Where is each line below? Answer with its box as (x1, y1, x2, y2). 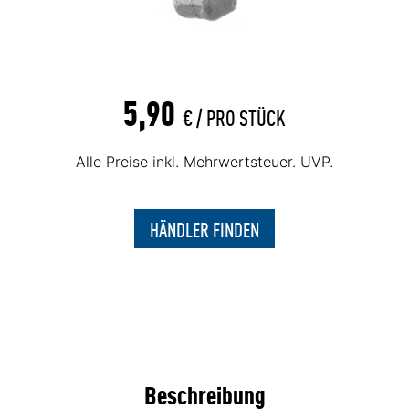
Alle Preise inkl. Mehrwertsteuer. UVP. (76, 152, 333, 171)
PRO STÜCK (206, 100, 286, 131)
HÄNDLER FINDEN (150, 215, 259, 242)
